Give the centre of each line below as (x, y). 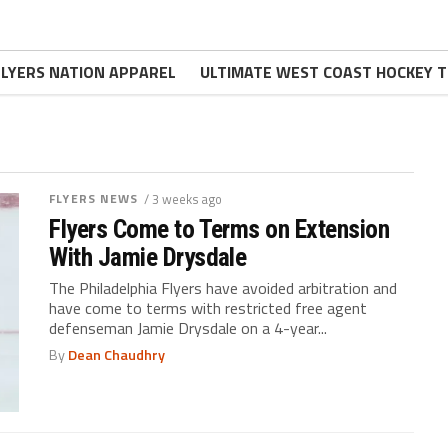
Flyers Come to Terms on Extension (219, 229)
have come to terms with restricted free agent (208, 308)
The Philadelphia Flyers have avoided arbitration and (223, 288)
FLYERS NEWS (94, 198)
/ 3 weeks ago (182, 199)
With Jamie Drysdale (148, 257)
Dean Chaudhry (117, 355)
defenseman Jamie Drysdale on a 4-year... (188, 328)
